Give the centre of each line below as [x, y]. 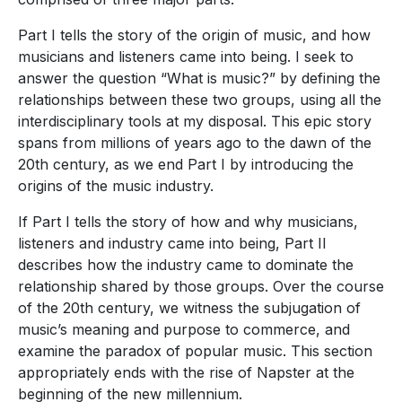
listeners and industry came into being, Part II [172, 244]
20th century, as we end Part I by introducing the [186, 165]
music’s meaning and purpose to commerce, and [184, 330]
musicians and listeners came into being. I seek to [186, 57]
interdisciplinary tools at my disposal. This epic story [195, 122]
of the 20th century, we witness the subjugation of [189, 308]
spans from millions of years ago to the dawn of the [195, 143]
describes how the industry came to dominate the [186, 265]
